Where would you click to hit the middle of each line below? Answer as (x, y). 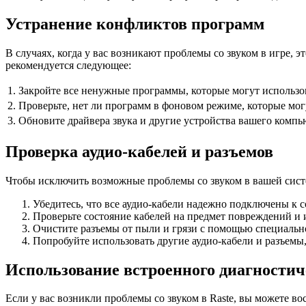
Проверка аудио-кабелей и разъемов (139, 151)
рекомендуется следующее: (68, 65)
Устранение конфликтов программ (135, 24)
